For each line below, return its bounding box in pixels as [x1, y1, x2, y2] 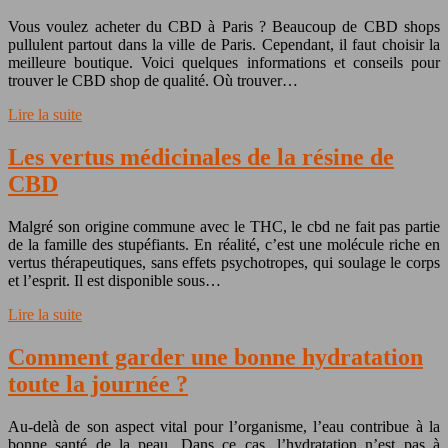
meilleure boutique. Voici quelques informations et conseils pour [8, 54, 440, 72]
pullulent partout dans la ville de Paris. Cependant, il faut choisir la [8, 36, 440, 54]
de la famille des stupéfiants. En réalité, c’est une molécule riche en [8, 236, 440, 254]
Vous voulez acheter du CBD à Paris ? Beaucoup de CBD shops [8, 18, 440, 36]
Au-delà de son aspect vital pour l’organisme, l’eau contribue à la [8, 417, 440, 435]
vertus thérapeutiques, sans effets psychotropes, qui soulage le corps [8, 254, 440, 272]
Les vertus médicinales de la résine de [8, 144, 394, 171]
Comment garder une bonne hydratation [8, 344, 423, 370]
